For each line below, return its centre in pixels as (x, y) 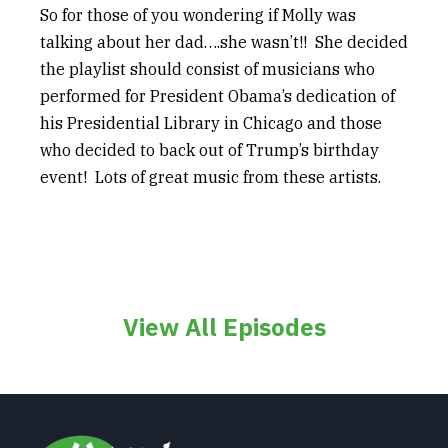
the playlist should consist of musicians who (207, 69)
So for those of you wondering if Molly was (198, 15)
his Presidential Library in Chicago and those (211, 123)
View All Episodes (224, 327)
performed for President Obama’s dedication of (217, 96)
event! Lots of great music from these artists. (210, 177)
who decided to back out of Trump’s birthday (209, 150)
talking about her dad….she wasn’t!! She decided (224, 42)
